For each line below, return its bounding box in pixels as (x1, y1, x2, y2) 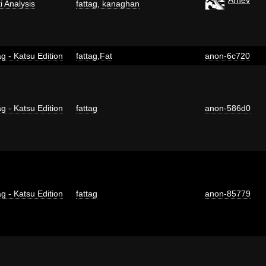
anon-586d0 (205, 103, 251, 113)
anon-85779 (205, 188, 251, 198)
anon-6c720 (205, 50, 250, 61)
